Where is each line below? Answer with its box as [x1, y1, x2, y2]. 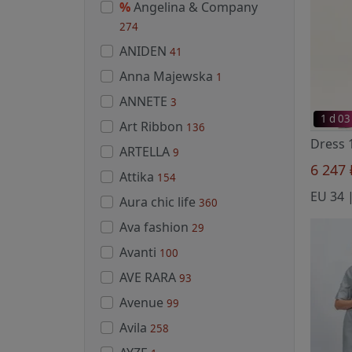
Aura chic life [119, 192, 199, 211]
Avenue [119, 293, 167, 311]
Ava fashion [119, 218, 192, 236]
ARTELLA [119, 142, 173, 160]
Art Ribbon [119, 117, 186, 135]
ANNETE [119, 92, 170, 110]
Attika [119, 167, 157, 185]
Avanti [119, 243, 159, 261]
